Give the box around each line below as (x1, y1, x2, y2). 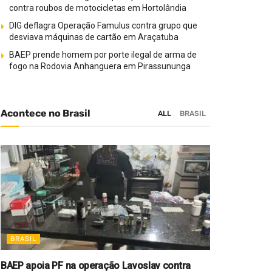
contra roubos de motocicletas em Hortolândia (9, 3, 186, 13)
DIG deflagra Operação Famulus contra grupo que (9, 21, 197, 30)
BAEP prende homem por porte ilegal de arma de (9, 50, 197, 59)
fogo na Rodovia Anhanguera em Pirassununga (9, 61, 191, 71)
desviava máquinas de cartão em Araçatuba (9, 32, 178, 42)
